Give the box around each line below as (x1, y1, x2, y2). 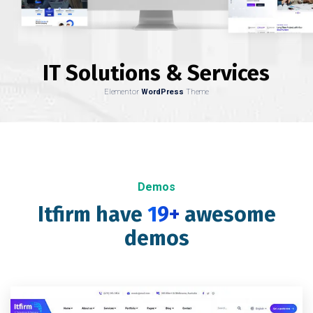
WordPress (141, 87, 184, 96)
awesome (184, 201, 276, 227)
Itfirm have (37, 201, 147, 227)
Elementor (104, 87, 141, 96)
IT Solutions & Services (43, 59, 270, 86)
